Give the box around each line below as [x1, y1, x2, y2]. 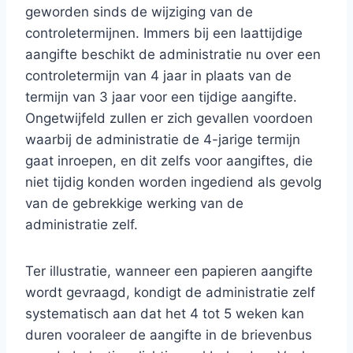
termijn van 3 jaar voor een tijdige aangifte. [25, 89, 297, 105]
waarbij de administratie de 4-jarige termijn [25, 132, 300, 147]
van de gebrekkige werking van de [25, 195, 243, 211]
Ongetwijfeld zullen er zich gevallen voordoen [25, 110, 313, 126]
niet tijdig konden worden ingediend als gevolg [25, 174, 321, 190]
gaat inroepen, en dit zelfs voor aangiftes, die [25, 153, 313, 169]
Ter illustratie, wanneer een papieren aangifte [25, 263, 313, 279]
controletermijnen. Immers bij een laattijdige [25, 25, 303, 41]
